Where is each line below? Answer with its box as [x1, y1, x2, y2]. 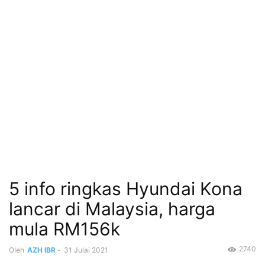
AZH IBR [27, 245, 56, 255]
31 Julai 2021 [64, 245, 108, 255]
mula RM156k [9, 218, 120, 240]
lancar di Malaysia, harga [9, 198, 215, 220]
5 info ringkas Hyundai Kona [9, 178, 243, 200]
